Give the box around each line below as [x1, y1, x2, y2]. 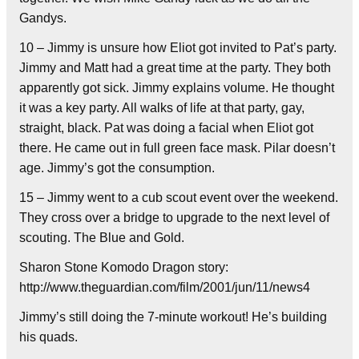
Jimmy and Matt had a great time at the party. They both [19, 60, 331, 75]
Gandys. [19, 10, 67, 25]
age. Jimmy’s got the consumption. [19, 160, 215, 175]
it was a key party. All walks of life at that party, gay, [19, 100, 305, 115]
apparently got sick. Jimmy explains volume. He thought [19, 80, 334, 95]
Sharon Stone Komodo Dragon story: [19, 260, 228, 274]
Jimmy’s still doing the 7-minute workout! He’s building [19, 309, 327, 324]
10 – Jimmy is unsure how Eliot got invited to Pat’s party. [19, 40, 337, 54]
